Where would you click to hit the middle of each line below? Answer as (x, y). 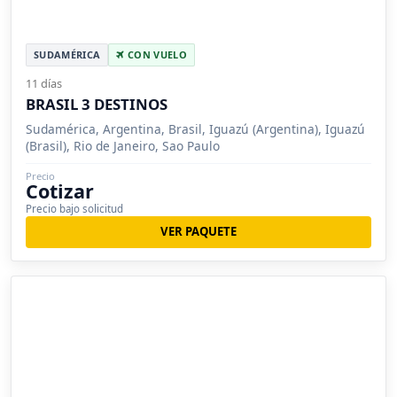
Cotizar (60, 191)
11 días (44, 83)
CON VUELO (156, 54)
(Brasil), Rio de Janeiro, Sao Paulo (123, 145)
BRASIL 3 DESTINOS (97, 104)
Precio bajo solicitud (74, 208)
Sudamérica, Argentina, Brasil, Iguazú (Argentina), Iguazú (195, 128)
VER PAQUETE (198, 232)
